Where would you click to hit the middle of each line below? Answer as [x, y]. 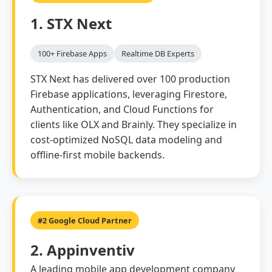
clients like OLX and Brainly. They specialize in [134, 124]
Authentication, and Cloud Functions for [122, 109]
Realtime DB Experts [158, 53]
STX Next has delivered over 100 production [130, 79]
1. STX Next [71, 23]
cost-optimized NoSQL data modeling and [126, 140]
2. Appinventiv [83, 250]
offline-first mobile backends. [97, 155]
